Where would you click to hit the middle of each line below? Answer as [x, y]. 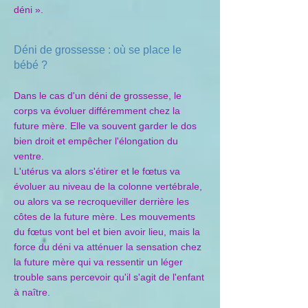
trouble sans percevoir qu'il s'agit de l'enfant [109, 277]
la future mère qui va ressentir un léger [98, 262]
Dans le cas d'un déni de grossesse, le [98, 96]
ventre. [29, 156]
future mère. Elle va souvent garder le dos [105, 126]
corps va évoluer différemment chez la [97, 111]
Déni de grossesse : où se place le [98, 50]
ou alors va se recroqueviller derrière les [101, 201]
